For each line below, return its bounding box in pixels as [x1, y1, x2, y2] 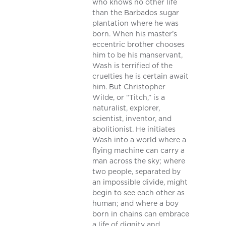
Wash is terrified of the [92, 61, 173, 71]
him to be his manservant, [92, 50, 183, 61]
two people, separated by [92, 166, 181, 177]
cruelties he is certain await [92, 71, 189, 82]
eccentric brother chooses [92, 39, 185, 50]
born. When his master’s [92, 29, 178, 39]
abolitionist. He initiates [92, 124, 176, 135]
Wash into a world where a [92, 135, 187, 145]
